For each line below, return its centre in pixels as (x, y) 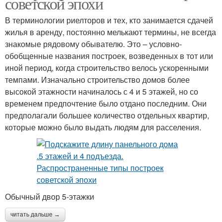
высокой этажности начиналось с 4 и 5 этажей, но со (102, 91)
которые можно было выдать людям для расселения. (103, 127)
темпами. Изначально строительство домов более (97, 79)
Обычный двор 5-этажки (50, 196)
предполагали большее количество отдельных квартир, (107, 115)
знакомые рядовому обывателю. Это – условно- (93, 44)
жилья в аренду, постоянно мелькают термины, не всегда (111, 32)
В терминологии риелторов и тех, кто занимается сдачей (109, 20)
